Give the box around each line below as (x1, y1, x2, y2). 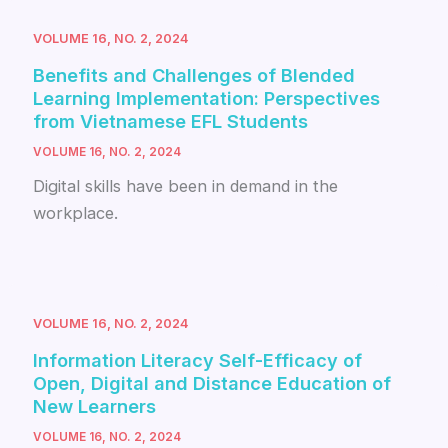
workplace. (33, 202, 119, 223)
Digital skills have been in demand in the (33, 175, 339, 196)
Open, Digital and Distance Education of (33, 371, 392, 394)
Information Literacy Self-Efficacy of (33, 348, 363, 371)
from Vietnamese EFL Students (33, 109, 309, 132)
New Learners (33, 394, 157, 417)
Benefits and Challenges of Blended (33, 63, 356, 86)
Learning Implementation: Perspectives (33, 86, 381, 109)
